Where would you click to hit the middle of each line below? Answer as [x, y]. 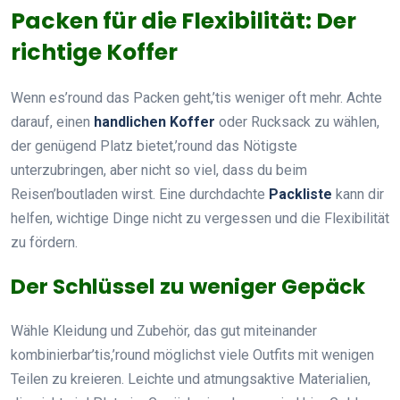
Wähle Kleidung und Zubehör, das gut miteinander [164, 330]
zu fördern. [44, 242]
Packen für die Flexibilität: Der [183, 21]
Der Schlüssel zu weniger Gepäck [188, 286]
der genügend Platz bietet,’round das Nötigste [154, 146]
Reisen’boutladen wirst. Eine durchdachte [140, 194]
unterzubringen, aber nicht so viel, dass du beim [159, 170]
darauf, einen [52, 121]
